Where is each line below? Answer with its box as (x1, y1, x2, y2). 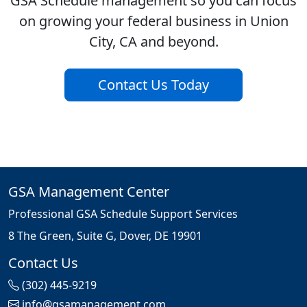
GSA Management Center (8, 182, 169, 201)
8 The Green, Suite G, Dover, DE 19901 (8, 228, 202, 244)
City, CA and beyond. (88, 32, 219, 51)
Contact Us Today (98, 75, 209, 95)
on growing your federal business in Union (19, 12, 288, 31)
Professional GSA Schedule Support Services (8, 206, 238, 222)
